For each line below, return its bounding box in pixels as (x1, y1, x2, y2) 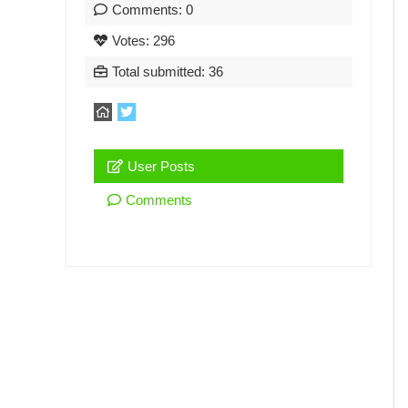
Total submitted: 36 (112, 63, 223, 79)
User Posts (127, 158, 195, 174)
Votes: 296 (112, 32, 175, 48)
